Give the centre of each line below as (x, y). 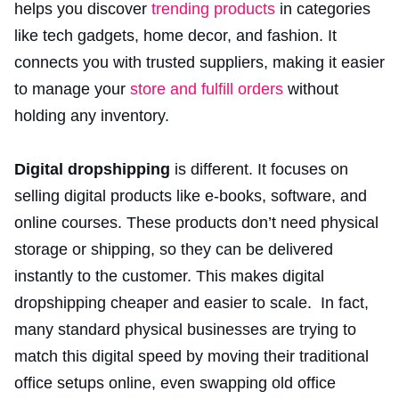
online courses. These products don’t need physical (196, 222)
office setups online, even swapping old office (175, 383)
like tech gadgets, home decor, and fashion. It (175, 35)
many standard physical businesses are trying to (185, 329)
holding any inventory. (92, 115)
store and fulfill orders (207, 89)
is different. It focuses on (259, 169)
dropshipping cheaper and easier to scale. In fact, (191, 302)
